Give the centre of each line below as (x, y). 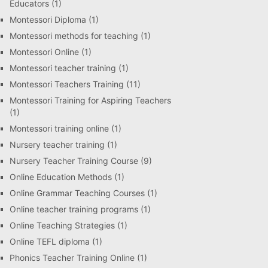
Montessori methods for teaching (74, 36)
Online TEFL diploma (50, 241)
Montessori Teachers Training (67, 84)
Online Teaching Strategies (62, 225)
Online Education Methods (61, 177)
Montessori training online (59, 128)
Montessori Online (44, 52)
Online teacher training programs (74, 209)
